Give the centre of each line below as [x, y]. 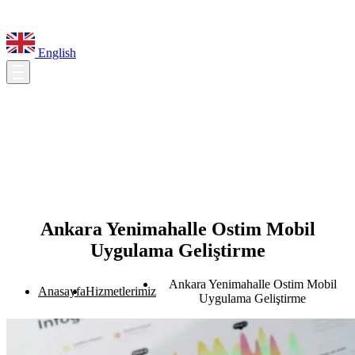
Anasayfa [62, 291]
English [55, 53]
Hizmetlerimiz [121, 291]
